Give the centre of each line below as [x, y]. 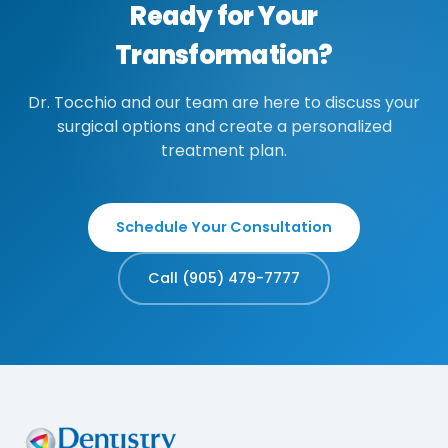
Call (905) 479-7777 [224, 278]
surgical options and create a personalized [224, 126]
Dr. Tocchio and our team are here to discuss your [224, 102]
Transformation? [224, 55]
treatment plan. [224, 150]
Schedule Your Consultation [224, 227]
